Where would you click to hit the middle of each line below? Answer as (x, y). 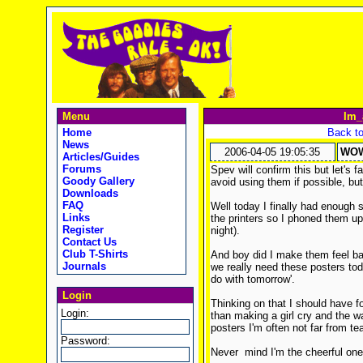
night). (225, 231)
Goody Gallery (96, 181)
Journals (82, 266)
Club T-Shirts (93, 254)
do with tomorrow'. (252, 279)
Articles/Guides (99, 157)
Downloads (88, 193)
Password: (85, 341)
